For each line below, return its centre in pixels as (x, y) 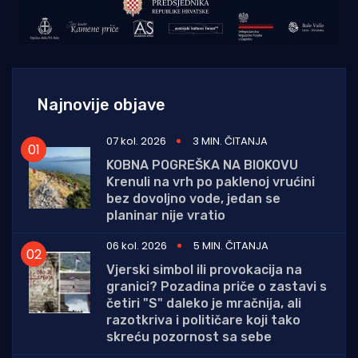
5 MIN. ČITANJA (231, 246)
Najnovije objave (101, 105)
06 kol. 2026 (137, 246)
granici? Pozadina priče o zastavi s (217, 286)
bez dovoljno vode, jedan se (193, 199)
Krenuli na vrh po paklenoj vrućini (211, 182)
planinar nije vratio (166, 215)
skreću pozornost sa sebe (189, 337)
